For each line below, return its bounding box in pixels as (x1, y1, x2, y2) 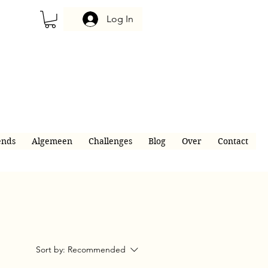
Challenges (88, 136, 132, 147)
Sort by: (36, 244, 65, 255)
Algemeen (31, 136, 72, 147)
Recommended (68, 244, 126, 255)
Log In (106, 13, 134, 25)
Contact (217, 136, 248, 147)
